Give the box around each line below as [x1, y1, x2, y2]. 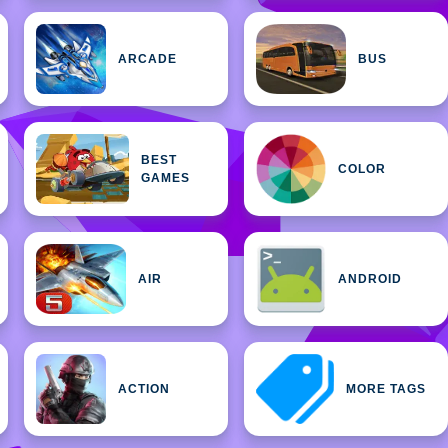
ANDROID [338, 271, 402, 286]
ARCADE [118, 51, 177, 66]
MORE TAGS [346, 381, 427, 396]
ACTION [118, 381, 170, 396]
